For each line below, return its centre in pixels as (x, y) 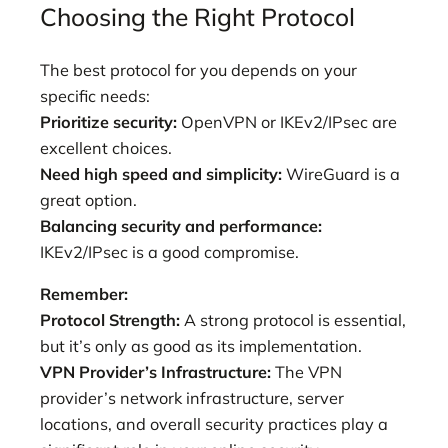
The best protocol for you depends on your (198, 69)
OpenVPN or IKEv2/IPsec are (289, 121)
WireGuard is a (343, 173)
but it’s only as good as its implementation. (201, 345)
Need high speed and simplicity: (163, 173)
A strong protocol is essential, (295, 319)
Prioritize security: (110, 121)
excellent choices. (106, 147)
